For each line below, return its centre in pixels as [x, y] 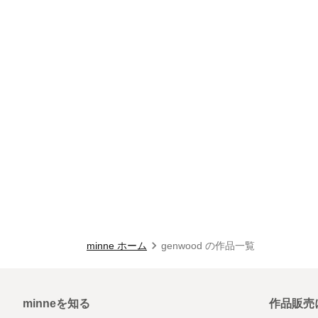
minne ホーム [117, 246]
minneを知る [56, 303]
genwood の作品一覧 [208, 246]
